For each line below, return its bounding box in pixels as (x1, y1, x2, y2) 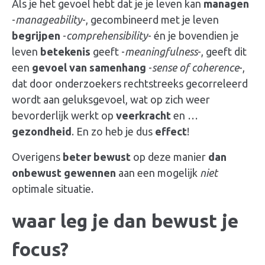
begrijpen (12, 30, 60, 42)
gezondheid (12, 125, 72, 138)
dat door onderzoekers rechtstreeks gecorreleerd (12, 77, 248, 90)
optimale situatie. (12, 183, 93, 195)
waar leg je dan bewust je (12, 210, 238, 232)
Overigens (12, 151, 63, 163)
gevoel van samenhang (32, 62, 146, 74)
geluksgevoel (62, 93, 125, 106)
